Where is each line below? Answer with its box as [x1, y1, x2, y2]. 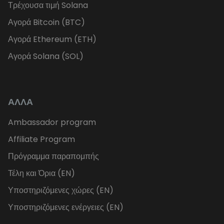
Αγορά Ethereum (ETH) [8, 33, 96, 45]
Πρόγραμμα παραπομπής [8, 150, 99, 162]
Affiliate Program [8, 133, 75, 145]
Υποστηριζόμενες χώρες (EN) [8, 184, 113, 196]
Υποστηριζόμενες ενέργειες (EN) [8, 201, 123, 213]
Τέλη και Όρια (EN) [8, 167, 75, 179]
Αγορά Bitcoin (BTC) [8, 16, 85, 28]
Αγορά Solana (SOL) [8, 50, 83, 62]
